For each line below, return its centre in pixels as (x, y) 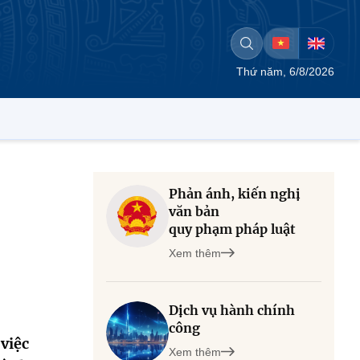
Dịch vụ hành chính (232, 310)
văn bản (194, 211)
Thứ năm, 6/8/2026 (285, 72)
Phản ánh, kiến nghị (235, 194)
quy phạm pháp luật (232, 229)
